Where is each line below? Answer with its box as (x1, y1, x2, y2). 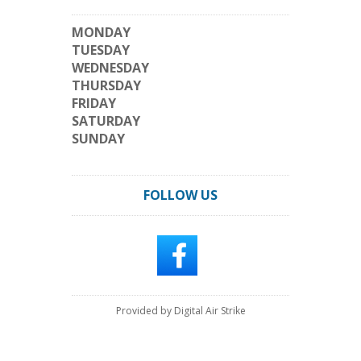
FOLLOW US (143, 186, 218, 204)
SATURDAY (72, 112, 140, 130)
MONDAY (72, 23, 131, 41)
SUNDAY (72, 130, 125, 147)
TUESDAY (72, 41, 130, 59)
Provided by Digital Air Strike (115, 304, 246, 317)
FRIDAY (72, 94, 116, 112)
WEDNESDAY (72, 59, 149, 77)
